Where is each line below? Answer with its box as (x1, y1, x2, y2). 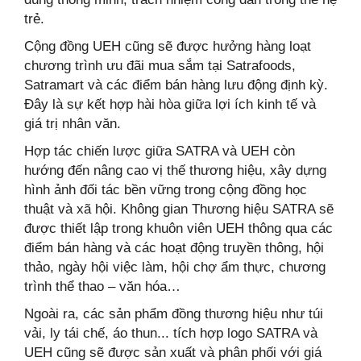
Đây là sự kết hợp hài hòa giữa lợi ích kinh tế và (24, 96, 316, 112)
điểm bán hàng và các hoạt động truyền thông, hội (24, 239, 324, 255)
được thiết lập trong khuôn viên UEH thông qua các (24, 220, 333, 236)
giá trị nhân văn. (24, 115, 121, 131)
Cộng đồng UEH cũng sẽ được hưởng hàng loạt (24, 38, 311, 54)
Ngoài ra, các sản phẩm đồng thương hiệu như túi (24, 305, 323, 322)
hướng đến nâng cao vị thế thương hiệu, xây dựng (24, 162, 326, 178)
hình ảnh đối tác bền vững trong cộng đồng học (24, 181, 307, 197)
